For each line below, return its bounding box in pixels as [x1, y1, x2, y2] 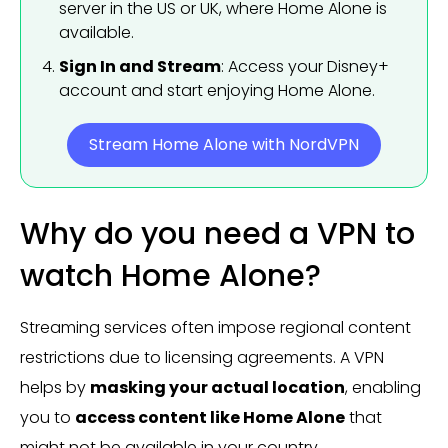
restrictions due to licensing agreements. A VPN [20, 346, 384, 369]
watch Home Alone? [20, 255, 321, 297]
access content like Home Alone [75, 406, 345, 429]
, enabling [345, 376, 421, 399]
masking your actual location [90, 376, 345, 399]
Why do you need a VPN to [20, 213, 415, 255]
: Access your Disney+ [221, 55, 389, 78]
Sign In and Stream [59, 55, 221, 78]
